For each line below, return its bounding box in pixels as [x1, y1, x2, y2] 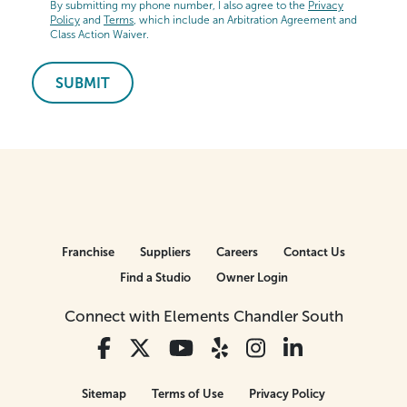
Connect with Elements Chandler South [64, 307, 343, 325]
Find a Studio [119, 270, 191, 284]
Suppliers [140, 244, 191, 259]
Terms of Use [152, 386, 223, 401]
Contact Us [283, 244, 345, 259]
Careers [216, 244, 258, 259]
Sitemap [82, 386, 126, 401]
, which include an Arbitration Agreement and [134, 13, 357, 26]
